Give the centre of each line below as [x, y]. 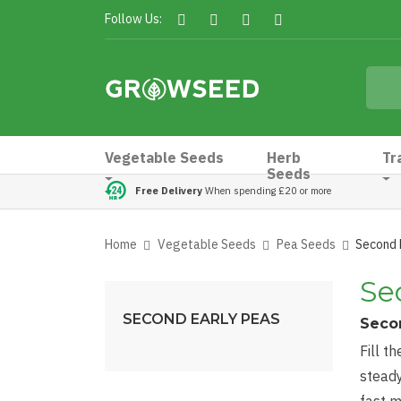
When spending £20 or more [267, 190]
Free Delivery [169, 190]
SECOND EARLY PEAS [201, 319]
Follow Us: [133, 19]
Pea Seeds [306, 244]
